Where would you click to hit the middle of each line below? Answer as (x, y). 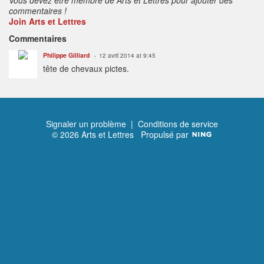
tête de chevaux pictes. (86, 68)
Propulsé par (166, 134)
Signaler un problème (86, 123)
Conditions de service (178, 123)
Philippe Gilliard (66, 55)
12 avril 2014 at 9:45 (127, 55)
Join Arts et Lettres (47, 21)
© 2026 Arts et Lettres (96, 134)
